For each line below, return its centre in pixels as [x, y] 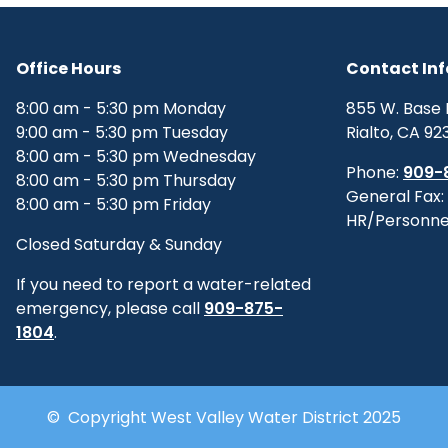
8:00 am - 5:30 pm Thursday [126, 180]
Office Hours [68, 68]
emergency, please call [110, 308]
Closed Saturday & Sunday [119, 244]
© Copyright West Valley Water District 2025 [224, 417]
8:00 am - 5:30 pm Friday [113, 204]
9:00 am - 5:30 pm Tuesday [122, 132]
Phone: [374, 172]
